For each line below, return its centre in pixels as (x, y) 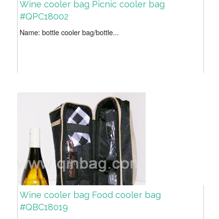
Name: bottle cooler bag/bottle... (69, 32)
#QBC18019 (44, 207)
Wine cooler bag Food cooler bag (90, 195)
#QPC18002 (44, 17)
